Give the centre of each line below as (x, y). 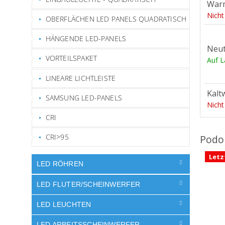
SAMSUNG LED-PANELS (84, 97)
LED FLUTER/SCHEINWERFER (89, 184)
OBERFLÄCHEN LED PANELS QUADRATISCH (116, 19)
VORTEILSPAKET (71, 58)
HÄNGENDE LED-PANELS (86, 38)
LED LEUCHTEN (64, 204)
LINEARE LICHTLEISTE (81, 78)
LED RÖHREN (60, 164)
